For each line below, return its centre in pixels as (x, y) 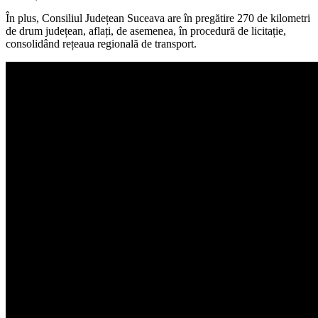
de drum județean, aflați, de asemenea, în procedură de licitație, (146, 31)
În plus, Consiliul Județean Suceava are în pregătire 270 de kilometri (158, 18)
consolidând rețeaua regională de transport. (101, 43)
